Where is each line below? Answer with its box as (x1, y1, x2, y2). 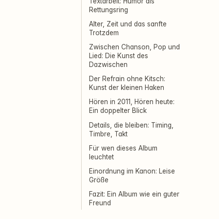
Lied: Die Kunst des (89, 51, 149, 60)
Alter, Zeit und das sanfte (89, 20, 167, 28)
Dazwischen (89, 60, 128, 68)
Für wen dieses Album (89, 144, 158, 152)
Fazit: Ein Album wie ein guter (89, 190, 180, 198)
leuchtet (89, 153, 114, 161)
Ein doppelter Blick (89, 107, 147, 115)
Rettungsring (89, 5, 129, 14)
